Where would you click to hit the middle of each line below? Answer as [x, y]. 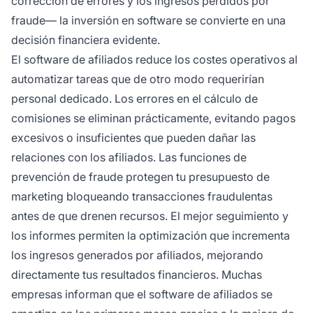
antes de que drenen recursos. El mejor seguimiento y [150, 216]
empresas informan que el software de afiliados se [142, 294]
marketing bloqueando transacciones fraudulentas [142, 197]
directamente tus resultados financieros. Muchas [137, 275]
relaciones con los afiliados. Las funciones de [129, 158]
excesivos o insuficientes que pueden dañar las [133, 138]
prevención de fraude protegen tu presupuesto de [140, 177]
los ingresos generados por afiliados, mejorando [137, 255]
